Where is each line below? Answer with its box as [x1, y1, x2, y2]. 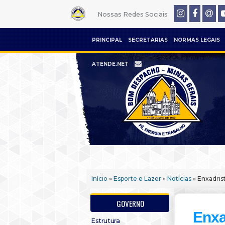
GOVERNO [117, 198, 144, 209]
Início [91, 175, 107, 182]
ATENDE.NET [92, 61, 129, 67]
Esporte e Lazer [114, 175, 161, 182]
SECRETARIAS [128, 37, 168, 43]
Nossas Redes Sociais [97, 11, 168, 18]
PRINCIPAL [92, 37, 122, 43]
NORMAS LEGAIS [174, 37, 220, 43]
